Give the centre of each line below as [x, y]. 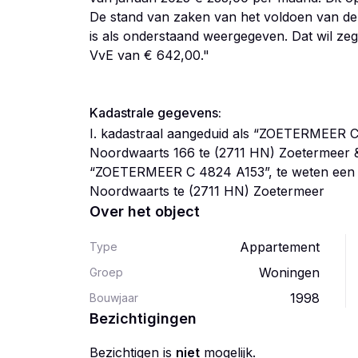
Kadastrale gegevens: [155, 113]
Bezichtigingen [143, 318]
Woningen [289, 272]
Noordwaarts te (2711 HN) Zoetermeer [207, 191]
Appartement [280, 247]
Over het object [145, 211]
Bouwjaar [114, 298]
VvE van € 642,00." [149, 55]
